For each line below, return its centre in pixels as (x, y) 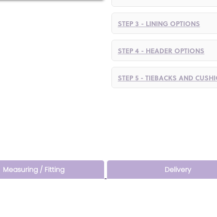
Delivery (178, 169)
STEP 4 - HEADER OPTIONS (161, 50)
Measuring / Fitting (33, 169)
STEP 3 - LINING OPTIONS (159, 23)
